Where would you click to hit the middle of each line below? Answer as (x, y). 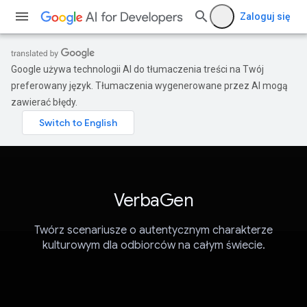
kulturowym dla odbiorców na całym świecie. (153, 246)
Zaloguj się (265, 16)
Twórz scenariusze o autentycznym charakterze (153, 231)
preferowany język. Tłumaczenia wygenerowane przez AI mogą (149, 86)
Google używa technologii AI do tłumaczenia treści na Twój (137, 69)
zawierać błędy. (44, 102)
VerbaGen (153, 200)
